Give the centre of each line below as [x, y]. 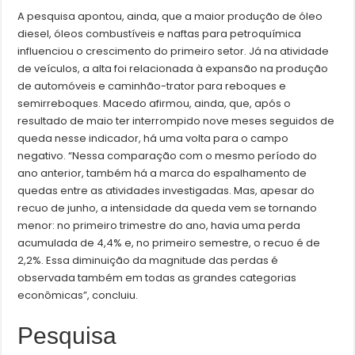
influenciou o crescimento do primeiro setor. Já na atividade [174, 52]
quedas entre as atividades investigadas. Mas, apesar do [166, 191]
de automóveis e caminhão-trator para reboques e [152, 86]
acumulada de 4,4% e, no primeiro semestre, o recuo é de [169, 243]
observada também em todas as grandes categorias [157, 278]
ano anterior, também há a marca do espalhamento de [162, 174]
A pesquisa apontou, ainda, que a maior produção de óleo [170, 17]
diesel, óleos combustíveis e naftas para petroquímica [160, 34]
